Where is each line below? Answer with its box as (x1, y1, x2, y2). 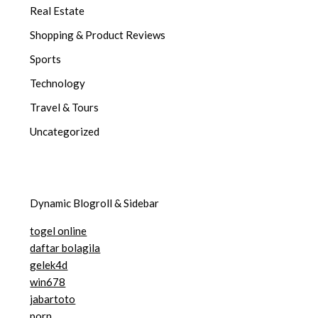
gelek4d (30, 258, 68, 272)
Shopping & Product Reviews (30, 28, 166, 41)
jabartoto (30, 292, 76, 306)
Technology (30, 76, 86, 89)
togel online (30, 224, 87, 238)
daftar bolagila (30, 241, 101, 255)
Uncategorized (30, 124, 100, 138)
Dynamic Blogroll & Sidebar (30, 197, 160, 210)
